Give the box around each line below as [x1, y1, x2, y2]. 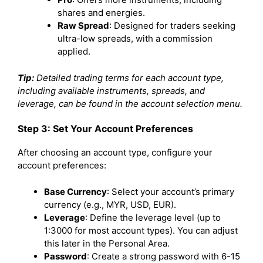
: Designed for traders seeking [109, 20, 235, 31]
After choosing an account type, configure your [18, 147, 213, 158]
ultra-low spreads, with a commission [57, 33, 213, 44]
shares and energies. [57, 7, 145, 18]
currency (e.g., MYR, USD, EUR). [44, 198, 176, 210]
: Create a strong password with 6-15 [87, 250, 240, 262]
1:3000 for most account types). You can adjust [44, 224, 238, 236]
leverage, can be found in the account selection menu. [18, 97, 242, 109]
